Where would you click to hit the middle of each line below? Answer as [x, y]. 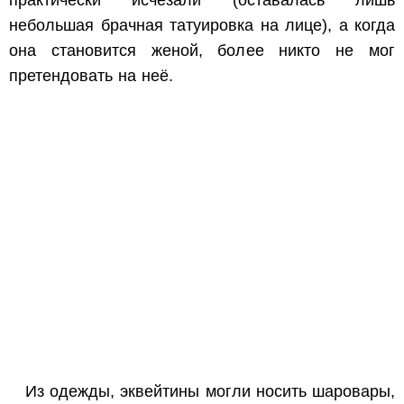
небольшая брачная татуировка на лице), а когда [202, 26]
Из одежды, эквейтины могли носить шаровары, [210, 392]
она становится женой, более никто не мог [202, 51]
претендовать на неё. [91, 76]
